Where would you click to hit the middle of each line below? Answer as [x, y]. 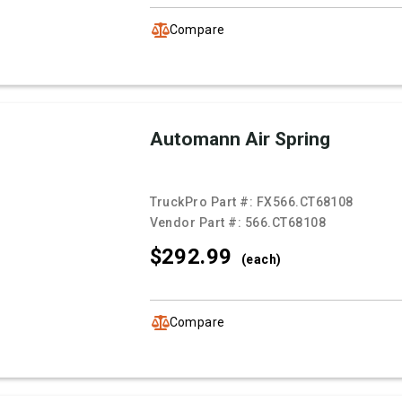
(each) [261, 260]
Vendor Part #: [197, 223]
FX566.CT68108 [305, 202]
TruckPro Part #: [203, 202]
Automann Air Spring [240, 140]
